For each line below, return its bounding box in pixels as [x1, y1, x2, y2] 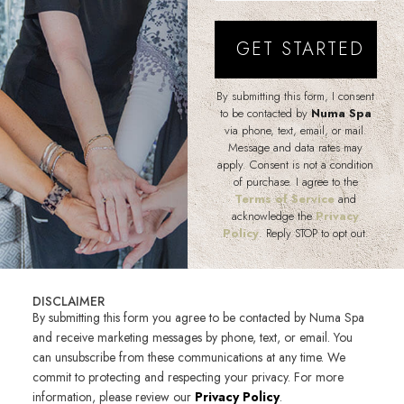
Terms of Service [234, 189, 335, 207]
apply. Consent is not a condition [217, 155, 374, 173]
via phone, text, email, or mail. [224, 121, 367, 139]
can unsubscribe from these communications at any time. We [32, 347, 345, 366]
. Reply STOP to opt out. [258, 224, 369, 242]
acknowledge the [232, 207, 317, 225]
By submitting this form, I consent [216, 87, 375, 105]
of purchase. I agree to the [233, 172, 358, 190]
